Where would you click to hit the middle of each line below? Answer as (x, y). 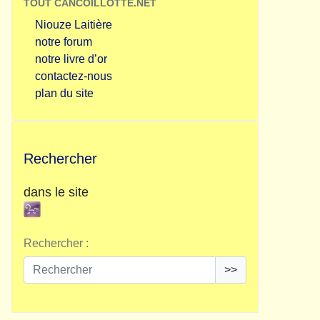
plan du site (64, 93)
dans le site (56, 192)
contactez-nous (74, 76)
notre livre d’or (71, 59)
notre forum (64, 42)
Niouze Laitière (74, 25)
